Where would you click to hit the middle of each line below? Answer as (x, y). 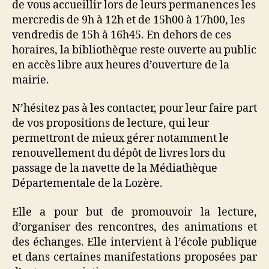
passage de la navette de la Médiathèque (115, 168)
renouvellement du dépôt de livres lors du (119, 153)
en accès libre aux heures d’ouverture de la (121, 65)
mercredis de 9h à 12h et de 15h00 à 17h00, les (128, 20)
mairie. (31, 80)
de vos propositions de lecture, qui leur (110, 123)
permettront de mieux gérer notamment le (120, 138)
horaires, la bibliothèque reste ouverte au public (134, 50)
